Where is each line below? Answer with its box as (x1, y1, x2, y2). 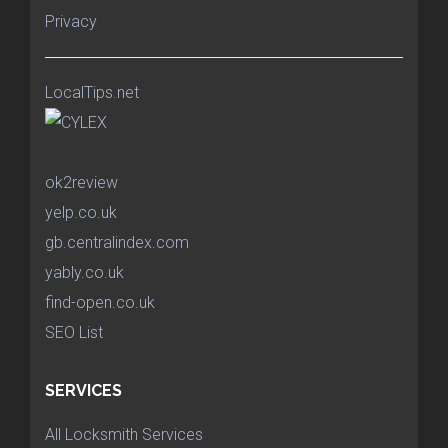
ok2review (45, 173, 118, 193)
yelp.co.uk (45, 203, 117, 223)
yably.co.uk (45, 263, 124, 283)
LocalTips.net (45, 83, 139, 103)
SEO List (45, 323, 103, 343)
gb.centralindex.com (45, 233, 189, 253)
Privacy (45, 12, 97, 32)
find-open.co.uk (45, 293, 155, 313)
